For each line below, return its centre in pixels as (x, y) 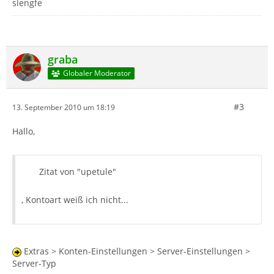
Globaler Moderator (97, 73)
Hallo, (24, 131)
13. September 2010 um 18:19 (64, 107)
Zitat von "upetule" (78, 172)
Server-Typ (34, 263)
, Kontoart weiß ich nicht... (75, 200)
